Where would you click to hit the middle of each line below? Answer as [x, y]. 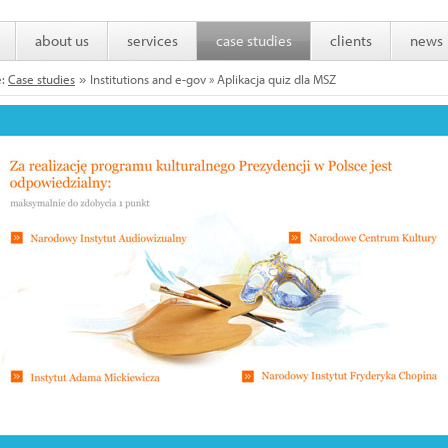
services [152, 40]
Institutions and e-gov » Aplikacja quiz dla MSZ [213, 79]
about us [62, 40]
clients [351, 40]
